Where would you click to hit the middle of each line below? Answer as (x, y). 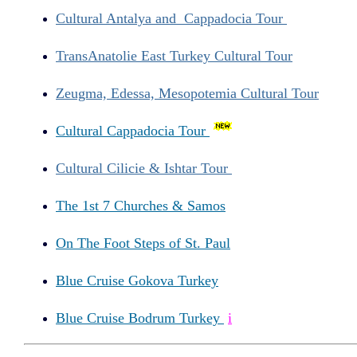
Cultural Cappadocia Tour (133, 131)
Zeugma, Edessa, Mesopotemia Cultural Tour (187, 93)
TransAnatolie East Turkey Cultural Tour (174, 55)
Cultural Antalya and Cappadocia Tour (171, 18)
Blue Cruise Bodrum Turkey (140, 318)
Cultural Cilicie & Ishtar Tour (144, 169)
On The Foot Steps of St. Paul (143, 243)
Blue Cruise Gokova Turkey (137, 281)
